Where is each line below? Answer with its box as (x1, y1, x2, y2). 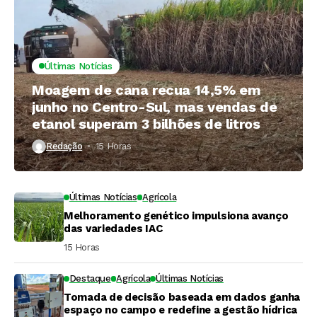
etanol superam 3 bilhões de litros (32, 115, 260, 132)
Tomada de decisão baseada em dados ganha (64, 290, 300, 304)
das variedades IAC (64, 221, 163, 235)
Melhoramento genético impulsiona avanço (64, 209, 289, 222)
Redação (46, 141, 83, 152)
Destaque (69, 272, 111, 284)
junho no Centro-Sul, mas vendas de (32, 98, 277, 115)
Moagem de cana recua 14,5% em (32, 81, 261, 98)
